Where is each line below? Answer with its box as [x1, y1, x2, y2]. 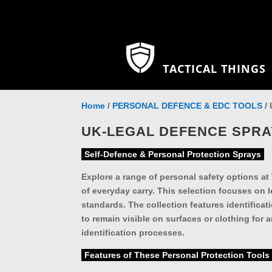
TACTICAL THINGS [163, 61, 267, 76]
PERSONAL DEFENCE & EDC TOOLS [112, 100, 263, 110]
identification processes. [81, 227, 185, 237]
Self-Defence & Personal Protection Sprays [84, 149, 262, 159]
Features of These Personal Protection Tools [84, 250, 270, 260]
